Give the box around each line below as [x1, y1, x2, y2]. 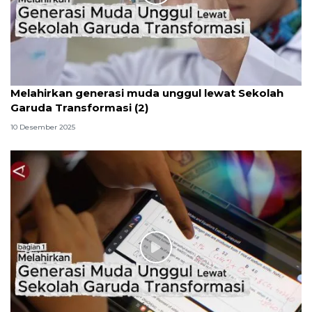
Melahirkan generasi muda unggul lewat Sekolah [10, 86, 283, 100]
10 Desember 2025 [10, 122, 75, 132]
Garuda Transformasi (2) [10, 100, 148, 114]
